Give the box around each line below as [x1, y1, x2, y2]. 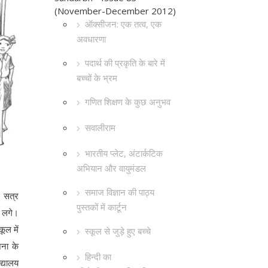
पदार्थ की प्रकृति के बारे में [85, 57, 165, 69]
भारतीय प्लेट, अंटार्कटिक [85, 147, 163, 160]
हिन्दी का [85, 251, 111, 263]
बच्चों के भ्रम [77, 72, 117, 84]
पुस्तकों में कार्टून [77, 201, 127, 214]
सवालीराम [85, 121, 115, 134]
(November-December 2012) [54, 5, 176, 17]
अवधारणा [77, 33, 106, 45]
